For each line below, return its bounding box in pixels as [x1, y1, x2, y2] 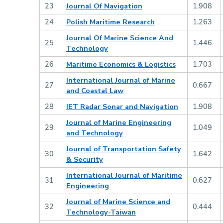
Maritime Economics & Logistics [66, 59, 176, 70]
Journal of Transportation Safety [66, 144, 181, 154]
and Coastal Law [66, 86, 123, 96]
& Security [66, 154, 103, 165]
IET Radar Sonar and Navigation [66, 102, 178, 112]
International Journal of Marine [66, 75, 175, 86]
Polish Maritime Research [66, 17, 155, 27]
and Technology [66, 128, 123, 138]
